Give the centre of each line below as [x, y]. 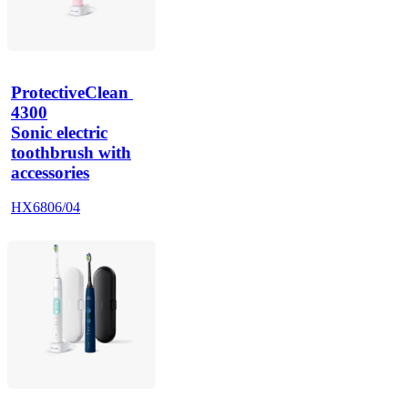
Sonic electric [59, 133]
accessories [50, 173]
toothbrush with [71, 153]
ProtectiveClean [70, 93]
